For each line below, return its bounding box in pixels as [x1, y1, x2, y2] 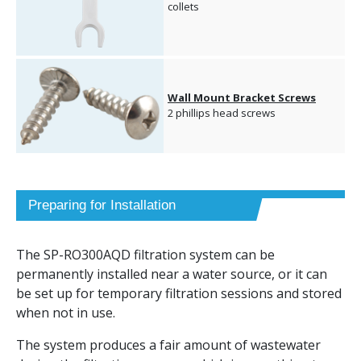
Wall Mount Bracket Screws [168, 90, 316, 106]
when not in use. [16, 304, 115, 322]
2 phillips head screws [168, 106, 276, 121]
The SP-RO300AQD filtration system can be [16, 246, 275, 264]
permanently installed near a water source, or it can [16, 265, 327, 284]
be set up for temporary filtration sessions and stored [16, 284, 342, 303]
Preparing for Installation [28, 197, 176, 214]
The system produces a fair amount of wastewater [16, 336, 321, 355]
